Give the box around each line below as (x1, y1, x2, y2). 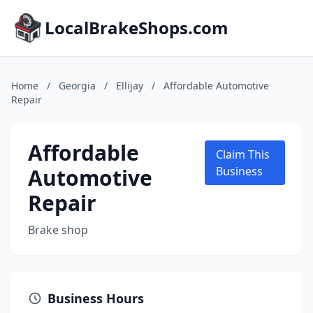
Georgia (59, 79, 96, 92)
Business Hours (48, 290, 144, 307)
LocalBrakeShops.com (45, 16, 228, 39)
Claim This (215, 147, 270, 162)
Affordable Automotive (163, 79, 269, 92)
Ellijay (116, 79, 143, 92)
